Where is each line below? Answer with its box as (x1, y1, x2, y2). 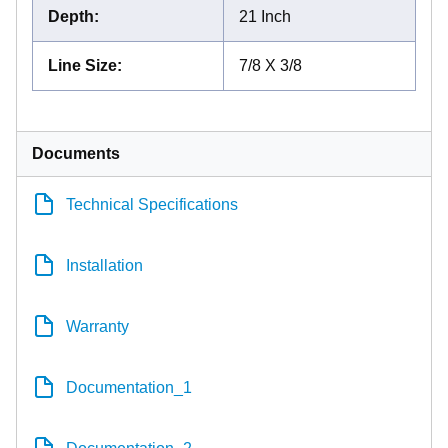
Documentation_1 (66, 378, 192, 396)
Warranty (66, 317, 129, 335)
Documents (32, 144, 120, 162)
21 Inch (239, 7, 291, 25)
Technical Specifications (66, 195, 238, 213)
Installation (66, 256, 143, 274)
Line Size (48, 56, 117, 74)
